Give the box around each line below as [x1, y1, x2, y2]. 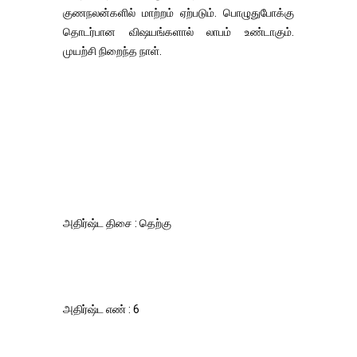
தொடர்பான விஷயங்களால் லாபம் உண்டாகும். [63, 25, 294, 38]
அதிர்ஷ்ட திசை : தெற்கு [63, 217, 174, 229]
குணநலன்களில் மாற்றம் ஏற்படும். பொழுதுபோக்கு [63, 6, 294, 19]
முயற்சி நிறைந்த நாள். [63, 45, 162, 57]
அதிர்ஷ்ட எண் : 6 [63, 303, 139, 316]
